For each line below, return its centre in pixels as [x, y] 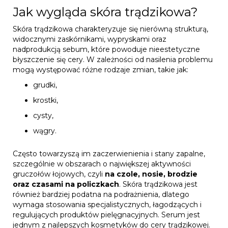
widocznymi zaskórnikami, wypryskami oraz [90, 39]
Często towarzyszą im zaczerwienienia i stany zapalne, [109, 153]
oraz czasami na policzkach [66, 184]
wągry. [45, 131]
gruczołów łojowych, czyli [59, 174]
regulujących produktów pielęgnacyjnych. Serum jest [106, 215]
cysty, [43, 115]
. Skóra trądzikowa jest [158, 184]
